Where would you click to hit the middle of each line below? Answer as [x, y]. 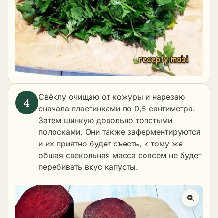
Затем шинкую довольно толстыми [105, 120]
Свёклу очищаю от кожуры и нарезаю [112, 97]
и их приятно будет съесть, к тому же [110, 144]
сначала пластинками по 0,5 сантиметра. [117, 109]
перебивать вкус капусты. [88, 167]
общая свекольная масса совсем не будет [120, 155]
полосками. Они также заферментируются [119, 132]
